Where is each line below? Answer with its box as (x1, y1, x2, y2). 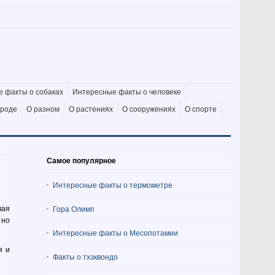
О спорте (185, 105, 217, 114)
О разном (26, 105, 60, 114)
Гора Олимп (53, 204, 95, 214)
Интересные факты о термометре (53, 180, 172, 190)
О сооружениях (122, 105, 176, 114)
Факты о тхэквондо (53, 252, 118, 261)
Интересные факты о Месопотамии (53, 228, 178, 238)
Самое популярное (47, 155, 116, 166)
